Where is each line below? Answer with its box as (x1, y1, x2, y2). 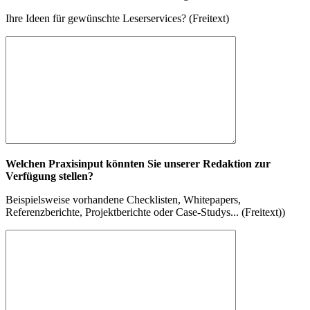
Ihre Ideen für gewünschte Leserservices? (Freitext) (6, 12, 229, 25)
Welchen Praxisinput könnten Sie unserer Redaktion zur (6, 158, 271, 170)
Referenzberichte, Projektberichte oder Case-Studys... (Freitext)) (6, 206, 285, 219)
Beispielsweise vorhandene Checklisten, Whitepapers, (6, 194, 241, 206)
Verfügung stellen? (6, 170, 93, 183)
